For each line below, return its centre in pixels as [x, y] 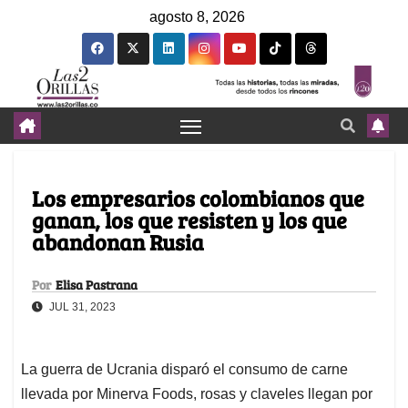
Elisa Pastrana [97, 285]
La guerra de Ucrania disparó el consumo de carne [184, 370]
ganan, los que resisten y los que [189, 220]
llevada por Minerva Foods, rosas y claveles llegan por [197, 394]
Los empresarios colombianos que [198, 199]
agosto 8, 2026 [197, 17]
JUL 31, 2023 [81, 307]
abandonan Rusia [118, 242]
